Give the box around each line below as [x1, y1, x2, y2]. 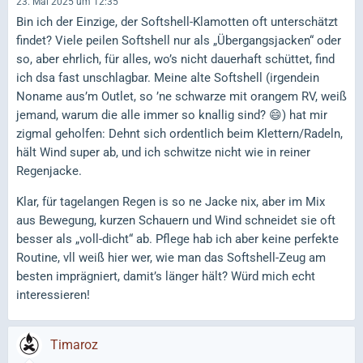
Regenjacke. [16, 164, 82, 178]
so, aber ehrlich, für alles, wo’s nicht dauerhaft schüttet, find [16, 52, 335, 66]
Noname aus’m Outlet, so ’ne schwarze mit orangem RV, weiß [16, 89, 347, 104]
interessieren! [16, 288, 90, 302]
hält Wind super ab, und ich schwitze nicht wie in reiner [16, 145, 310, 160]
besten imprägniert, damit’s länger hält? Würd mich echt [16, 269, 315, 284]
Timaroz [50, 337, 98, 352]
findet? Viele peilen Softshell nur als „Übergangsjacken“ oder [16, 33, 341, 48]
